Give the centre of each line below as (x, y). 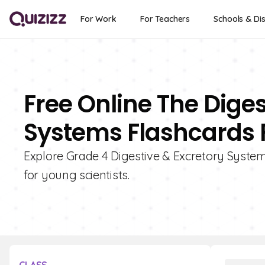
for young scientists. (77, 175)
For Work (98, 19)
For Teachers (165, 19)
